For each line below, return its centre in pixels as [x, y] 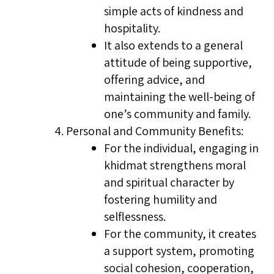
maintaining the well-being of [180, 97]
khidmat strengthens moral [175, 165]
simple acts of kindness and [174, 11]
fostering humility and [161, 199]
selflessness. [135, 217]
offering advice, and [154, 80]
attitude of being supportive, [178, 62]
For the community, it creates [180, 234]
